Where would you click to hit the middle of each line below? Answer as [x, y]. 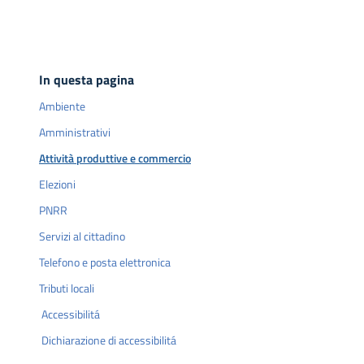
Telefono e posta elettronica [105, 262]
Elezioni [57, 184]
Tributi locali [67, 288]
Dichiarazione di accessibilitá [108, 340]
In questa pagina [87, 80]
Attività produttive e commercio [115, 158]
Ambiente [62, 106]
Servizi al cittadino [82, 236]
